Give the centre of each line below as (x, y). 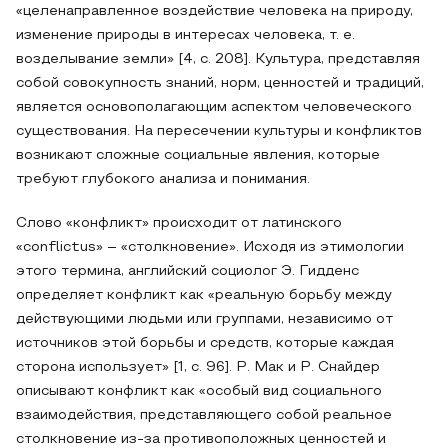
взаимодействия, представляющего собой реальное (204, 415)
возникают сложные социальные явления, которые (198, 155)
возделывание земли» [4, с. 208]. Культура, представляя (218, 59)
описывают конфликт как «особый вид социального (199, 391)
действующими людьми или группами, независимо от (204, 319)
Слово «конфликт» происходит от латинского (179, 223)
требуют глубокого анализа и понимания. (163, 179)
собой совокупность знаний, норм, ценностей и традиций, (220, 83)
